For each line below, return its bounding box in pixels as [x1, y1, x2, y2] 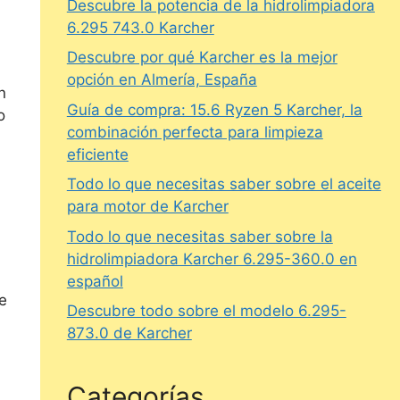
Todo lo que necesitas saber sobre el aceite [66, 175, 381, 194]
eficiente [66, 145, 129, 163]
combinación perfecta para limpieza [66, 122, 323, 141]
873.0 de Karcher [66, 324, 192, 343]
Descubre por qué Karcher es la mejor [66, 48, 337, 67]
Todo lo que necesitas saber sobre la [66, 227, 333, 246]
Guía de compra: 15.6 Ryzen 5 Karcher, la [66, 100, 362, 119]
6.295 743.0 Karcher [66, 18, 214, 37]
